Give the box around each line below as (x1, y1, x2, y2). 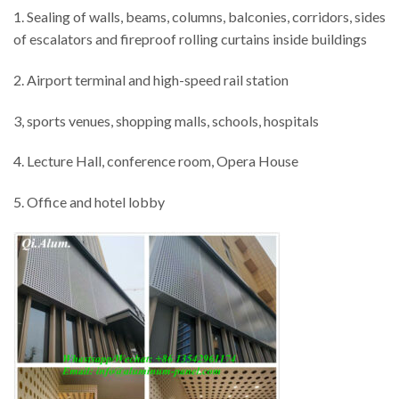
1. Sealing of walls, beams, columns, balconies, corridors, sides (13, 7, 386, 25)
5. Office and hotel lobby (13, 193, 165, 211)
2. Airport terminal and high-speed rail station (13, 70, 289, 88)
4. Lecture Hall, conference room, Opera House (13, 152, 298, 170)
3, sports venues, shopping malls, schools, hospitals (13, 111, 319, 129)
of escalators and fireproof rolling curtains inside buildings (13, 29, 367, 47)
